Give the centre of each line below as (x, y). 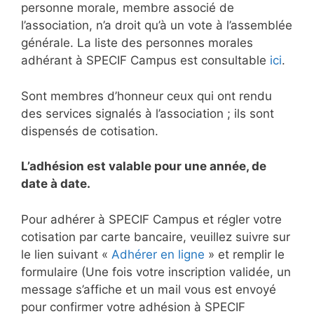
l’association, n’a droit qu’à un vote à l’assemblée (157, 26)
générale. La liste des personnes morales (137, 43)
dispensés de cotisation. (90, 131)
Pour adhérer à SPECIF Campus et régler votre (151, 219)
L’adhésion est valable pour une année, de (144, 166)
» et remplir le (245, 254)
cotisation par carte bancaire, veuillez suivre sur (156, 237)
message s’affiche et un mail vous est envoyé (149, 289)
